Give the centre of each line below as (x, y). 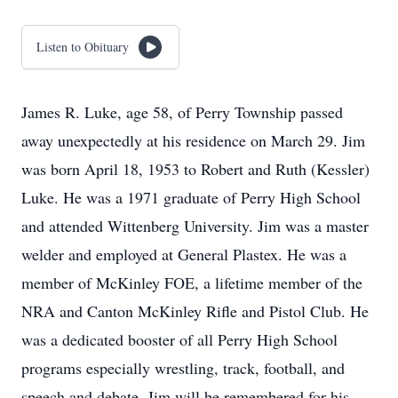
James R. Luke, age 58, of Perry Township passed (182, 112)
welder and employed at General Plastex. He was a (184, 254)
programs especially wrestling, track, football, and (183, 368)
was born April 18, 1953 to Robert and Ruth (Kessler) (195, 169)
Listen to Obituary (83, 47)
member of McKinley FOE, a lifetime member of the (192, 283)
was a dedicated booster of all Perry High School (179, 339)
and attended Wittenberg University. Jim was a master (195, 226)
